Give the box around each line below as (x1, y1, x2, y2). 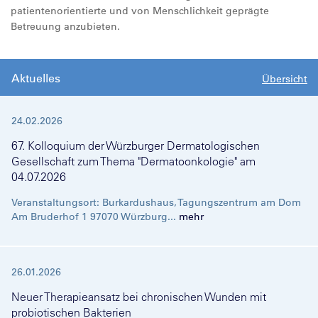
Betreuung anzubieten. (11, 20, 120, 33)
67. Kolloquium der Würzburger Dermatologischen (11, 138, 260, 153)
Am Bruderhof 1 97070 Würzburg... (11, 210, 179, 223)
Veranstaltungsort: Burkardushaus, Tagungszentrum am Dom (11, 196, 301, 209)
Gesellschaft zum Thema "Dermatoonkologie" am (11, 154, 256, 168)
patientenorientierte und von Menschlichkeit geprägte (11, 4, 269, 17)
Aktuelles (11, 71, 60, 85)
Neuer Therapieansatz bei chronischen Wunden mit (11, 290, 266, 304)
